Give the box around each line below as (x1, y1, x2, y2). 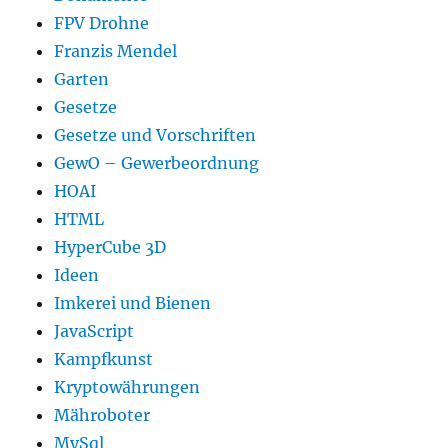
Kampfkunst (54, 348, 154, 369)
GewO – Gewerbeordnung (54, 152, 260, 173)
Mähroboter (54, 404, 151, 425)
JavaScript (54, 320, 135, 341)
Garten (54, 68, 110, 89)
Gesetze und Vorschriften (54, 124, 257, 145)
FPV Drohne (54, 12, 150, 33)
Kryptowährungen (54, 376, 201, 397)
